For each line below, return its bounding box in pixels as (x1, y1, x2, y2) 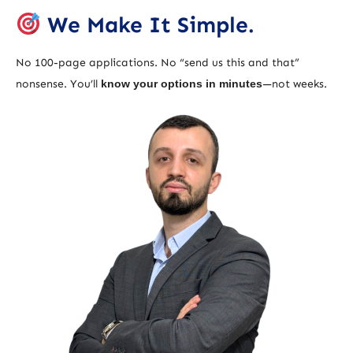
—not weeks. (262, 76, 327, 91)
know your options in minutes (101, 76, 262, 90)
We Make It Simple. (40, 12, 255, 39)
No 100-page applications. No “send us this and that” (16, 55, 299, 69)
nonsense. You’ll (16, 76, 101, 91)
